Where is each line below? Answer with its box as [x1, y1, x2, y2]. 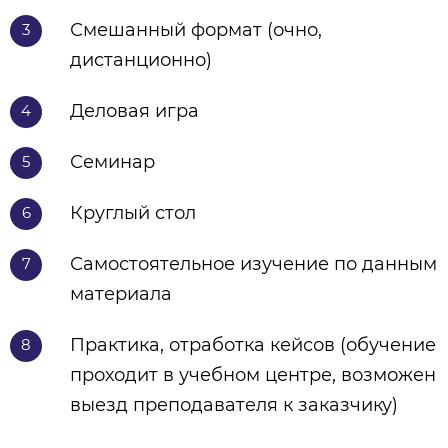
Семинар [70, 150, 155, 173]
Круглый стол [70, 201, 196, 224]
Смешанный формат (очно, [70, 18, 322, 41]
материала [70, 282, 172, 305]
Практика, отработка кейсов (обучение [70, 333, 436, 356]
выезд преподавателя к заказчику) [70, 393, 398, 416]
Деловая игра [70, 99, 199, 122]
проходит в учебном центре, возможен [70, 363, 436, 386]
